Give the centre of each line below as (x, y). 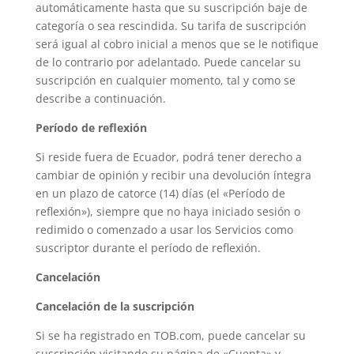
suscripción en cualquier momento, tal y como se (165, 80)
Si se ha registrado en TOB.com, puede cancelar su (170, 335)
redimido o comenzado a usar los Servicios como (164, 230)
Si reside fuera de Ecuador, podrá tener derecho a (168, 157)
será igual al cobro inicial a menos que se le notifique (177, 44)
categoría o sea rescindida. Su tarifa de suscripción (171, 26)
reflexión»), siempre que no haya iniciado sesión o (168, 211)
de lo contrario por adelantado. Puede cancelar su (168, 62)
